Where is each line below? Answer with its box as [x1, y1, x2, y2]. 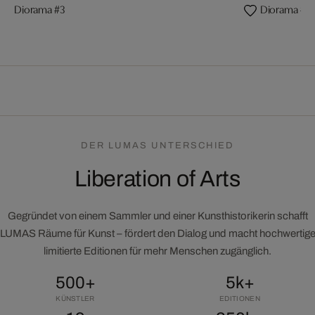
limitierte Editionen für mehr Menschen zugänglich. [44, 245, 271, 257]
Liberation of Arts [75, 167, 240, 191]
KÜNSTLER [56, 295, 95, 302]
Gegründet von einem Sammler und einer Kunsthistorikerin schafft [7, 210, 308, 221]
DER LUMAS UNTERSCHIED [81, 141, 234, 150]
